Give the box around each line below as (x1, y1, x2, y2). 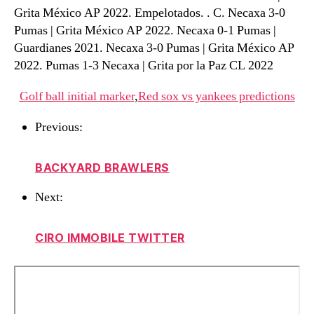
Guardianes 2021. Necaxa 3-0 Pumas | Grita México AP (14, 40, 294, 56)
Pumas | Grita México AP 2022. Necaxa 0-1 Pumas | (14, 22, 276, 39)
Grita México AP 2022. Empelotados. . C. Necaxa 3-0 (14, 5, 285, 21)
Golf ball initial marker (19, 88, 135, 104)
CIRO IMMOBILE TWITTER (35, 231, 185, 245)
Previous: (35, 119, 83, 135)
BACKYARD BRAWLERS (35, 161, 170, 175)
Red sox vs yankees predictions (137, 88, 295, 104)
